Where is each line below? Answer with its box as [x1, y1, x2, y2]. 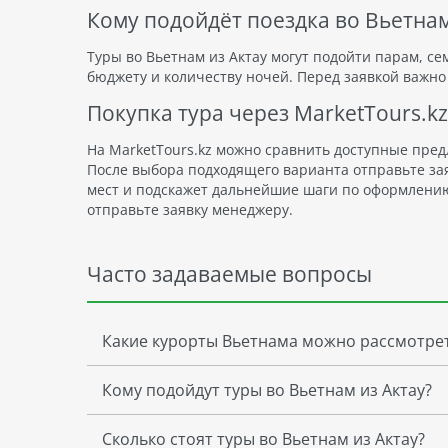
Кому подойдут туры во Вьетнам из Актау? [102, 378, 432, 401]
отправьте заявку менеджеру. [87, 199, 293, 219]
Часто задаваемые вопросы [87, 259, 372, 288]
